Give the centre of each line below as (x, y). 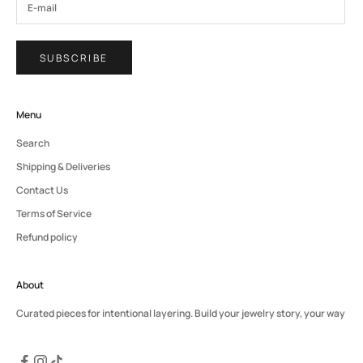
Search (33, 143)
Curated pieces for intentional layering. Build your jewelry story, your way (181, 314)
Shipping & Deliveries (63, 167)
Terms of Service (54, 214)
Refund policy (47, 237)
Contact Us (42, 190)
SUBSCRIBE (74, 58)
